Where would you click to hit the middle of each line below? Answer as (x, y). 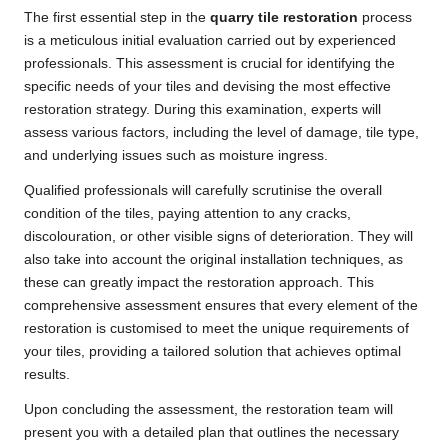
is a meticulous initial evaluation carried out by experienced (210, 40)
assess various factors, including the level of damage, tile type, (221, 132)
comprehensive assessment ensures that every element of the (221, 305)
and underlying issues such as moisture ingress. (176, 155)
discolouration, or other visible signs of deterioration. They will (218, 236)
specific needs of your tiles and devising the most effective (207, 86)
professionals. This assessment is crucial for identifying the (209, 63)
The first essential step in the (117, 17)
